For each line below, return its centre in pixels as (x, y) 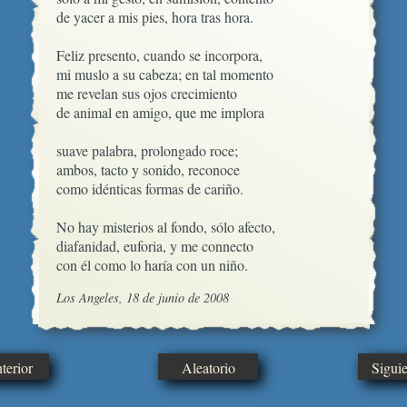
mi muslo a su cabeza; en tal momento (164, 74)
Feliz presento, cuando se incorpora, (159, 55)
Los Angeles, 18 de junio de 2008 (142, 298)
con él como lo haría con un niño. (152, 265)
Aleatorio (208, 368)
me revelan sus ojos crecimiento (150, 94)
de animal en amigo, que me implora (160, 113)
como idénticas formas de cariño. (149, 189)
